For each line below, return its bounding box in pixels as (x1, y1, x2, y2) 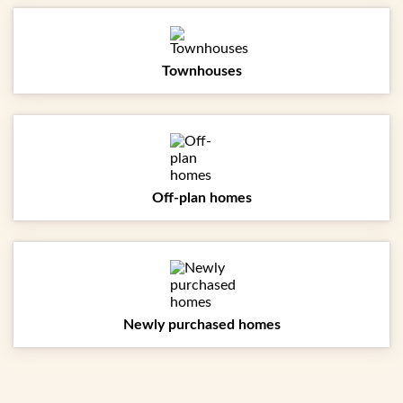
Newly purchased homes (122, 318, 281, 333)
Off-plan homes (151, 191, 252, 206)
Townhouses (161, 64, 242, 79)
